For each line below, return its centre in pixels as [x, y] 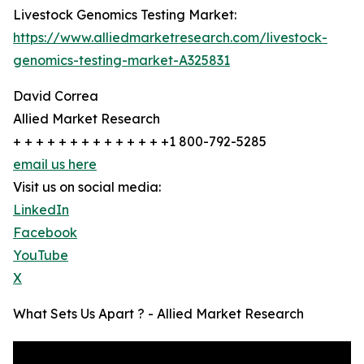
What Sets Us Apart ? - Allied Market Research [158, 314]
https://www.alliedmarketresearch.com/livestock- [170, 38]
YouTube [41, 256]
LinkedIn [41, 210]
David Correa [56, 96]
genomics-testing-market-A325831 [121, 61]
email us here [55, 165]
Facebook [45, 233]
